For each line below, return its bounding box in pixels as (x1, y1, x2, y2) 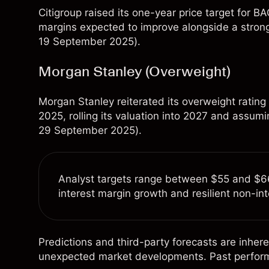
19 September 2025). (38, 35, 141, 48)
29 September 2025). (38, 124, 142, 137)
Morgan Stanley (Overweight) (38, 62, 231, 80)
